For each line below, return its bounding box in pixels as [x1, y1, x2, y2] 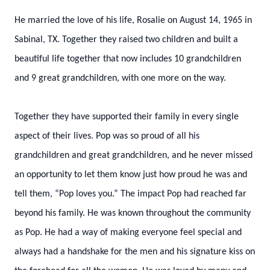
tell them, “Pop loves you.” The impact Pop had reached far [14, 189, 246, 199]
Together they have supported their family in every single [14, 112, 239, 122]
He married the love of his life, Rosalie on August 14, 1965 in [14, 16, 252, 25]
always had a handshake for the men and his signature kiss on [14, 247, 255, 257]
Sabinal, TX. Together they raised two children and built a [14, 35, 238, 45]
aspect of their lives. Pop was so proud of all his [14, 131, 199, 141]
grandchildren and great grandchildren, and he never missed [14, 151, 253, 160]
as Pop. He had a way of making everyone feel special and [14, 228, 242, 237]
